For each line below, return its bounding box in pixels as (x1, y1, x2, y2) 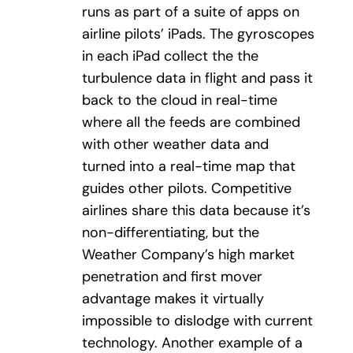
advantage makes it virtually (82, 288, 264, 308)
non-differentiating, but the (82, 222, 259, 242)
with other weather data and (82, 134, 269, 154)
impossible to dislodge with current (82, 310, 313, 330)
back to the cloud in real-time (82, 90, 277, 110)
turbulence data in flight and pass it (82, 68, 313, 87)
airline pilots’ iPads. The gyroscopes (82, 24, 314, 43)
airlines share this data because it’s (82, 200, 310, 220)
